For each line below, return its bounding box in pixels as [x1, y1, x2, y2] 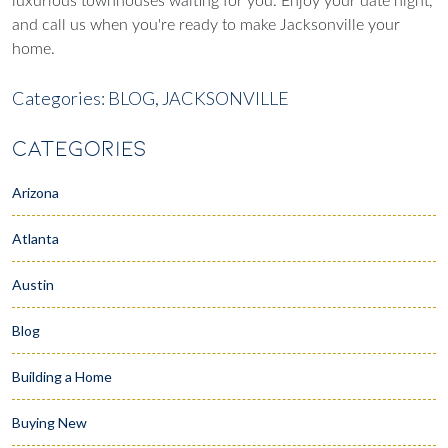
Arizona [12, 183, 59, 201]
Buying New [12, 413, 87, 431]
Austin [12, 275, 54, 293]
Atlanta [12, 229, 59, 247]
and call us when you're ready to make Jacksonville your [12, 16, 400, 33]
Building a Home [12, 367, 112, 385]
